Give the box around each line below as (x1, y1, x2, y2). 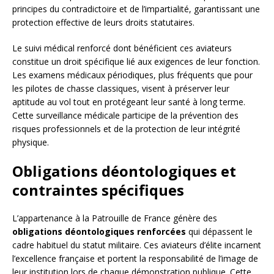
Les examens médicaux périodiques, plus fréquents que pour (12, 69, 253, 81)
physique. (12, 136, 49, 149)
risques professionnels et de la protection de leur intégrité (12, 123, 240, 135)
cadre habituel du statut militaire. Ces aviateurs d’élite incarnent (12, 239, 261, 251)
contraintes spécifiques (12, 180, 184, 201)
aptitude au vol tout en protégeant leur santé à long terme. (12, 96, 245, 108)
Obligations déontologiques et (12, 161, 236, 182)
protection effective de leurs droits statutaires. (12, 17, 194, 29)
